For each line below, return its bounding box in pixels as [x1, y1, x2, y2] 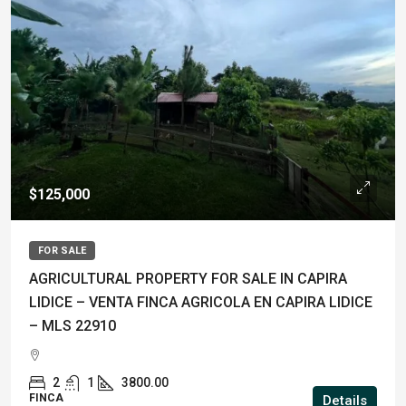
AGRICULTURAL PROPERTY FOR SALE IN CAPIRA [29, 270, 347, 287]
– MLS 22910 [29, 317, 116, 334]
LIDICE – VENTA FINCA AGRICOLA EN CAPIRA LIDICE [29, 294, 372, 311]
